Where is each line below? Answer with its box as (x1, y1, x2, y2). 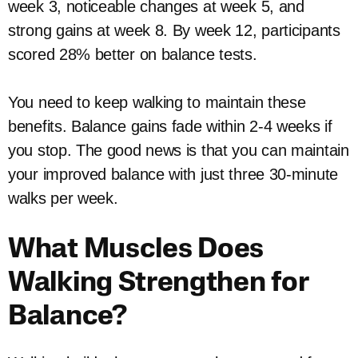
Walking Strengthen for (8, 270, 308, 298)
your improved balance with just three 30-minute (8, 165, 338, 183)
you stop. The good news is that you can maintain (8, 141, 349, 159)
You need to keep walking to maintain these (8, 93, 306, 111)
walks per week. (8, 189, 118, 207)
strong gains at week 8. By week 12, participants (8, 22, 340, 39)
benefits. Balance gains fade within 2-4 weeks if (8, 117, 332, 135)
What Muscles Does (8, 237, 264, 265)
